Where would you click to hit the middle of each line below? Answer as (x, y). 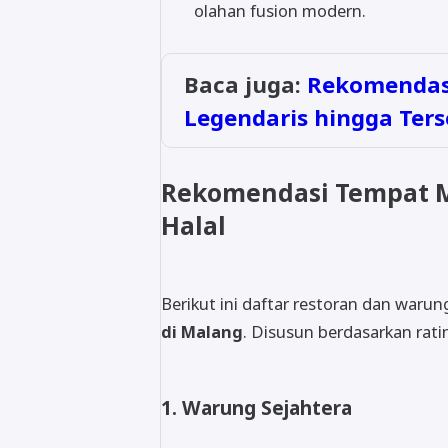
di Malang (202, 332)
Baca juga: (246, 84)
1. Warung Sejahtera (256, 407)
